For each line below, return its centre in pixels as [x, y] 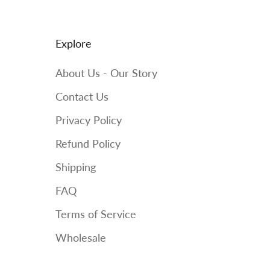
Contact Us [82, 97]
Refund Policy [88, 144]
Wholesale [80, 238]
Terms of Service [96, 214]
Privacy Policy [88, 120]
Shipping [75, 167]
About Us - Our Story [106, 73]
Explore [73, 44]
